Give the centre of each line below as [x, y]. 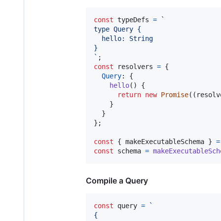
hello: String [123, 38]
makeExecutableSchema [165, 141]
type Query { [117, 29]
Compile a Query [117, 180]
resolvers [135, 66]
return [129, 94]
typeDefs [133, 19]
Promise [175, 94]
